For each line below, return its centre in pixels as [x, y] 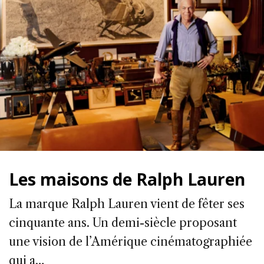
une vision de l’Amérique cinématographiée [131, 241]
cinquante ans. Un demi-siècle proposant [123, 222]
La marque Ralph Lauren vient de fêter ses [127, 204]
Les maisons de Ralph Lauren [127, 179]
